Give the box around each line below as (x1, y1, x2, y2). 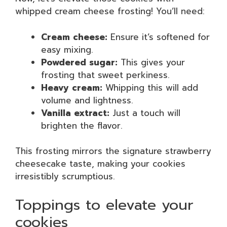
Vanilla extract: (41, 106, 109, 120)
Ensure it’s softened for (107, 30, 210, 44)
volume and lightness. (41, 93, 133, 107)
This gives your (118, 55, 185, 69)
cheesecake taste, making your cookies (15, 157, 185, 170)
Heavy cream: (41, 81, 102, 94)
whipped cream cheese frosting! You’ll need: (15, 5, 205, 18)
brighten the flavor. (41, 119, 123, 132)
